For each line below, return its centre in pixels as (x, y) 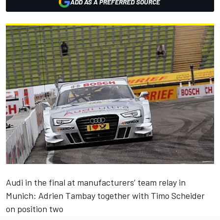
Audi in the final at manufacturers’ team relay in (96, 182)
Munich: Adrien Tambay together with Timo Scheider (105, 196)
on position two (35, 209)
